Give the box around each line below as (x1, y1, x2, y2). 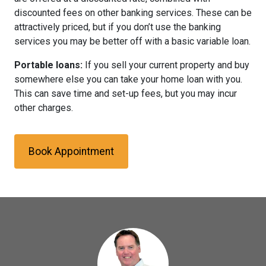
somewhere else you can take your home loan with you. (14, 73, 242, 85)
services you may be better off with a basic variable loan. (14, 35, 251, 47)
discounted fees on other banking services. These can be (14, 7, 252, 18)
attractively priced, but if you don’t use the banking (14, 21, 221, 33)
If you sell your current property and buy (83, 59, 249, 71)
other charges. (14, 102, 73, 113)
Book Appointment (28, 145, 114, 157)
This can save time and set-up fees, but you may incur (14, 87, 237, 99)
